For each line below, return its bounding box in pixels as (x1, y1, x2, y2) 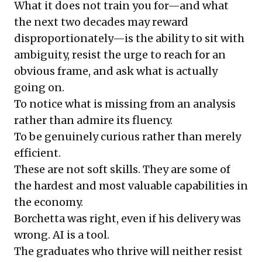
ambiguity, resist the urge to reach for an (14, 48, 226, 62)
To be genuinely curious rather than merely (14, 130, 241, 144)
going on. (14, 81, 64, 95)
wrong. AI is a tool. (14, 228, 109, 242)
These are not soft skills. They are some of (14, 163, 230, 177)
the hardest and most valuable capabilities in (14, 179, 248, 193)
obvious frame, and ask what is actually (14, 64, 218, 78)
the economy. (14, 195, 83, 209)
